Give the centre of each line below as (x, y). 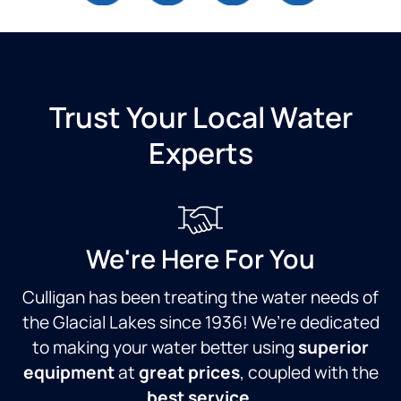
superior (333, 348)
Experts (200, 154)
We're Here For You (200, 259)
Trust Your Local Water (200, 118)
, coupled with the (309, 373)
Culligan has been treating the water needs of (200, 298)
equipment (68, 373)
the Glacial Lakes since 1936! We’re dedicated (200, 323)
